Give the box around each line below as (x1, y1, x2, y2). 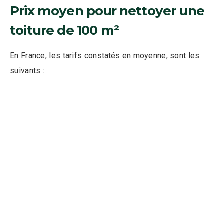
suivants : (10, 66, 44, 76)
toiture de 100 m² (10, 22, 119, 39)
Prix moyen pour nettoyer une (10, 3, 205, 19)
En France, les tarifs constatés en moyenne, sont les (10, 51, 200, 61)
